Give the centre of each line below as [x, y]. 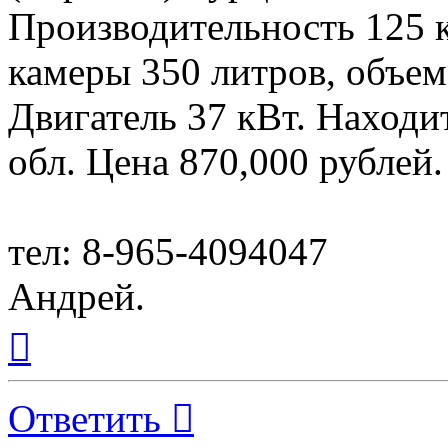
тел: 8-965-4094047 [168, 252]
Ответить [84, 419]
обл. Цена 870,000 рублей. [225, 162]
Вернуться [65, 327]
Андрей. [76, 297]
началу [53, 363]
